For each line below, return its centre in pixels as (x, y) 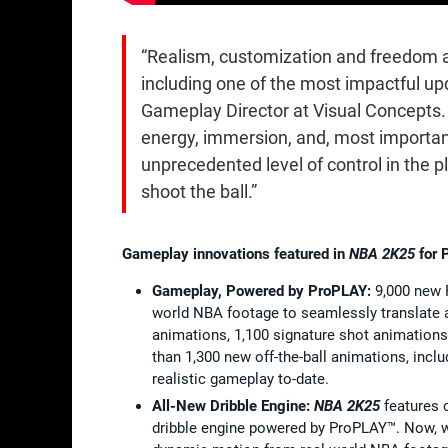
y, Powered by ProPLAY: (291, 290)
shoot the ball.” (199, 191)
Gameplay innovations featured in (235, 253)
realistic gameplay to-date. (240, 378)
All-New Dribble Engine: (233, 405)
